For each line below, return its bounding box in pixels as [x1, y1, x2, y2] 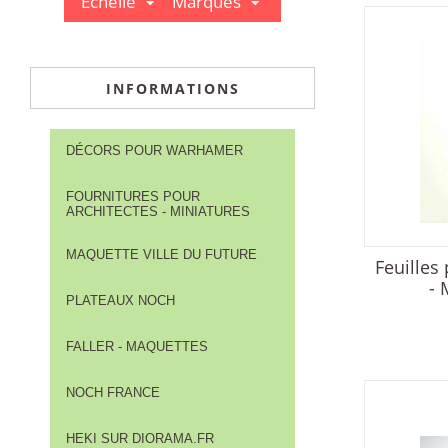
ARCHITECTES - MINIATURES [66, 204, 250, 220]
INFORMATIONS [105, 79, 240, 99]
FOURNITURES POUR [66, 189, 200, 205]
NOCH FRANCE [66, 385, 160, 401]
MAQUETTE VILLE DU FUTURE [66, 247, 257, 263]
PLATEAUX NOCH [66, 293, 175, 309]
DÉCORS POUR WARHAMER [66, 143, 243, 159]
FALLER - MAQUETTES [66, 339, 208, 355]
